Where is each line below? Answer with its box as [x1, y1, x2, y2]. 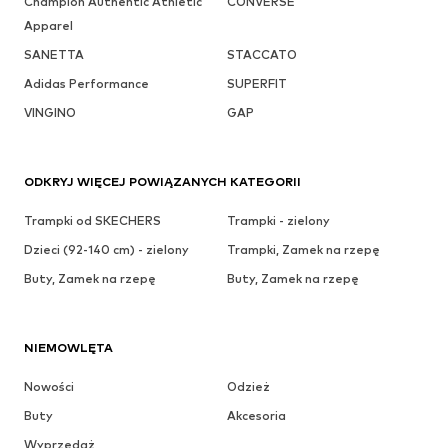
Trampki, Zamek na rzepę [226, 241, 380, 257]
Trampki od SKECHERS [24, 212, 161, 228]
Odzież [226, 378, 270, 394]
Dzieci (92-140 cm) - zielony [24, 241, 189, 257]
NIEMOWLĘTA [24, 339, 113, 355]
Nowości [24, 378, 74, 394]
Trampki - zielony [226, 212, 330, 228]
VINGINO [24, 104, 76, 120]
